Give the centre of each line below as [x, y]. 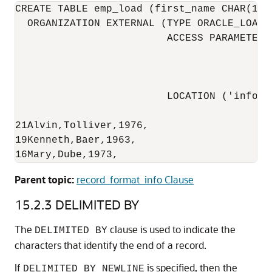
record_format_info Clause [135, 179]
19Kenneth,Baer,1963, [76, 140]
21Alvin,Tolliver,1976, [82, 125]
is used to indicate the [187, 229]
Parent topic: [44, 179]
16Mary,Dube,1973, [67, 155]
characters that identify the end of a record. [110, 245]
